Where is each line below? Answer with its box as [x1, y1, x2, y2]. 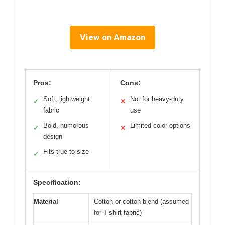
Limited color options [130, 121, 190, 129]
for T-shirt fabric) [94, 208, 142, 216]
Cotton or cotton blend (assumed [94, 197, 189, 205]
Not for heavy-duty [130, 95, 184, 103]
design [43, 132, 62, 140]
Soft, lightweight [43, 95, 90, 103]
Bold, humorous [43, 121, 89, 129]
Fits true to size [43, 147, 89, 155]
